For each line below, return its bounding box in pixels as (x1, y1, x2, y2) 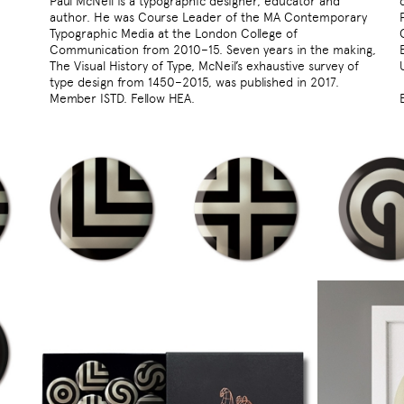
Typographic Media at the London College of (50, 26, 298, 41)
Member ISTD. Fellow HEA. (50, 91, 195, 106)
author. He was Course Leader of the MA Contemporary (50, 10, 367, 25)
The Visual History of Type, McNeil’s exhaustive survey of (50, 59, 359, 74)
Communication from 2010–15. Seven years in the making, (50, 42, 376, 58)
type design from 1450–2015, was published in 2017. (50, 75, 339, 90)
